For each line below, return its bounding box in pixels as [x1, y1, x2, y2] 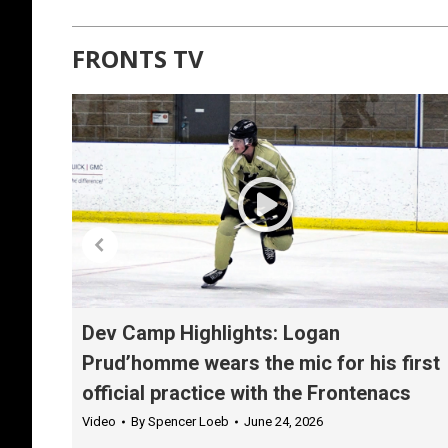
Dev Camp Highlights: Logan [82, 320, 340, 345]
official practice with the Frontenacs [82, 380, 411, 405]
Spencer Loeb [148, 413, 229, 429]
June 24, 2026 [244, 413, 323, 429]
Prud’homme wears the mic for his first [82, 350, 440, 375]
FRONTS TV [72, 41, 204, 75]
